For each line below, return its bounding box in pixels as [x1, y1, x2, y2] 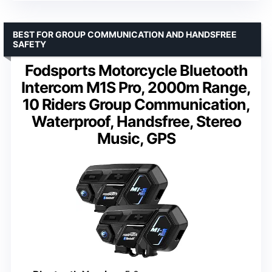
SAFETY [13, 39, 46, 50]
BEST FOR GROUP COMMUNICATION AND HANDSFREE [13, 29, 237, 40]
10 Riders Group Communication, [22, 95, 250, 114]
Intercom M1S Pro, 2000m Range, [21, 78, 251, 97]
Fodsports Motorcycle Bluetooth [24, 61, 248, 80]
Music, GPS [97, 129, 175, 148]
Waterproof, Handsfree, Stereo [31, 112, 241, 131]
